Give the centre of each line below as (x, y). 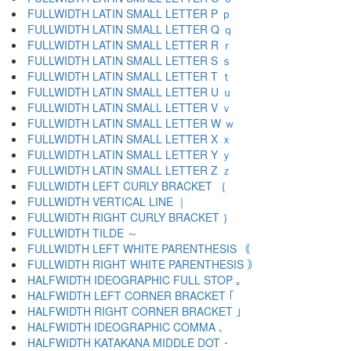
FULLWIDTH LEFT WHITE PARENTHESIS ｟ (139, 248)
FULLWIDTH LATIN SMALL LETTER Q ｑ (130, 29)
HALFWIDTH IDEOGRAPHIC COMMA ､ (126, 327)
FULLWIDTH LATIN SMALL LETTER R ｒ (130, 45)
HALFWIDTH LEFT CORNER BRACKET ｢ (131, 295)
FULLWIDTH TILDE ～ (83, 233)
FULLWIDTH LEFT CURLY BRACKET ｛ (127, 186)
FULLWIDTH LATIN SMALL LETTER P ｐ (130, 13)
